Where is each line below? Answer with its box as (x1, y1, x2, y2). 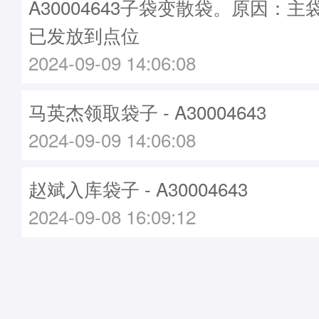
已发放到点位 (28, 21, 140, 48)
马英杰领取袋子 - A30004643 (28, 98, 266, 125)
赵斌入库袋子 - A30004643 (28, 175, 248, 202)
